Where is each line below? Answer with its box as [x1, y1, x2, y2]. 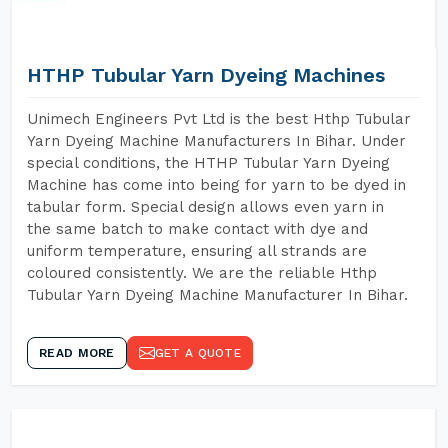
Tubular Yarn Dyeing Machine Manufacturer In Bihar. [27, 286, 408, 304]
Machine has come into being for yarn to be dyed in [27, 176, 406, 194]
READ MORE [39, 346, 115, 360]
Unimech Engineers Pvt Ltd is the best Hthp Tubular [27, 110, 411, 128]
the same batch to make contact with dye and [27, 220, 368, 238]
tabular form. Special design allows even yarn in [27, 198, 384, 216]
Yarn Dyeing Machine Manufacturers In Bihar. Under [27, 132, 406, 150]
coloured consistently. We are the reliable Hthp [27, 264, 377, 282]
